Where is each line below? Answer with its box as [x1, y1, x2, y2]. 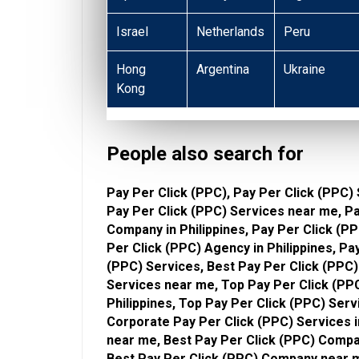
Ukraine [284, 62, 326, 78]
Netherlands [196, 24, 265, 40]
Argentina [196, 62, 250, 78]
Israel [116, 24, 149, 40]
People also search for [107, 143, 304, 166]
